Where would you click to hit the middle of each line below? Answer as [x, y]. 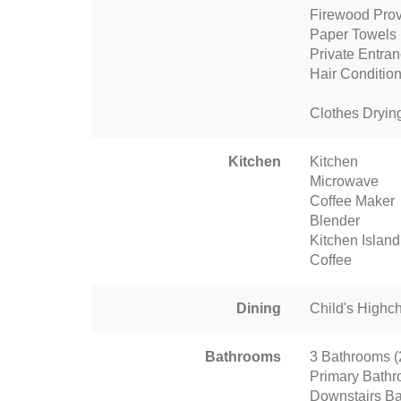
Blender [335, 221]
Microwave [344, 181]
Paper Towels [353, 34]
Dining [259, 308]
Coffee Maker [352, 201]
